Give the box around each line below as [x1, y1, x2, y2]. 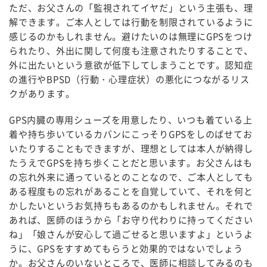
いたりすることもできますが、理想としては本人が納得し [9, 142, 253, 155]
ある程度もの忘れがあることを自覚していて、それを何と [9, 185, 253, 198]
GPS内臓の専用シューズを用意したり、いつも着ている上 [9, 113, 253, 126]
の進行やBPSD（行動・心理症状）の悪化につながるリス [9, 73, 250, 86]
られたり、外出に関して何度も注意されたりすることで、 [9, 44, 253, 57]
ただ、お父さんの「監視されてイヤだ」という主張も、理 [9, 1, 253, 14]
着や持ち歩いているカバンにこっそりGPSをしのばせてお [9, 128, 253, 141]
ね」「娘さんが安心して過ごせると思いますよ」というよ [9, 228, 253, 241]
